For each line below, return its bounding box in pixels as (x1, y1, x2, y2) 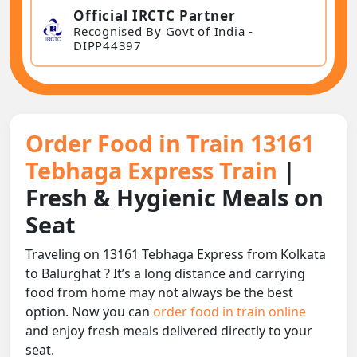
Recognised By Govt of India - (73, 22, 253, 39)
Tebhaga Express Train (25, 155, 283, 186)
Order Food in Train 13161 (25, 127, 314, 159)
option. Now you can (25, 303, 153, 321)
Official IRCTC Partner (73, 6, 236, 25)
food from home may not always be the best (25, 284, 293, 302)
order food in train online (153, 303, 306, 321)
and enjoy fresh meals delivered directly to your (25, 322, 312, 340)
